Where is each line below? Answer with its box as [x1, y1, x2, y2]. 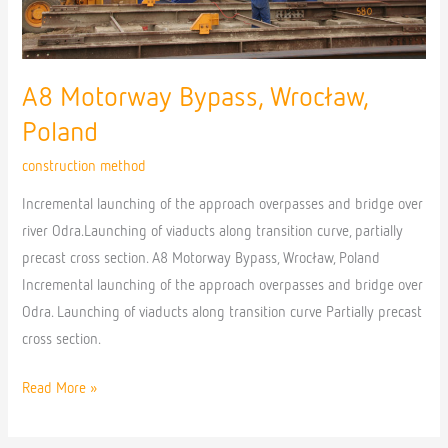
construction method [22, 159, 147, 174]
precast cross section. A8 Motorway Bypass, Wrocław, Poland [22, 252, 381, 267]
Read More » [22, 382, 99, 397]
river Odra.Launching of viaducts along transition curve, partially [22, 225, 404, 240]
